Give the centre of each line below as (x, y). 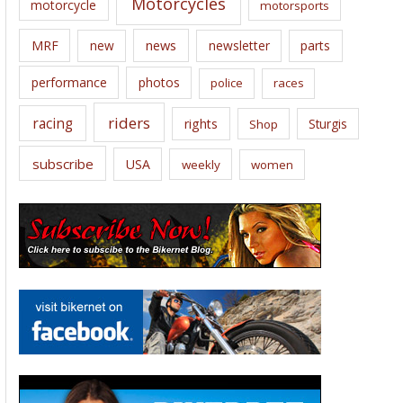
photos (159, 83)
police (226, 83)
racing (52, 123)
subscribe (63, 163)
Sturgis (327, 123)
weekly (201, 164)
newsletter (239, 45)
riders (130, 122)
